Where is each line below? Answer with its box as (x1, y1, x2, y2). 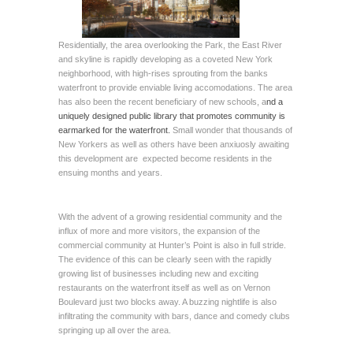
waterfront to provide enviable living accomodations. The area (58, 82, 292, 92)
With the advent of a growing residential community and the (58, 211, 282, 221)
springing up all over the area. (58, 325, 171, 335)
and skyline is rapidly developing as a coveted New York (58, 54, 273, 64)
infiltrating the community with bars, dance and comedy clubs (58, 310, 290, 321)
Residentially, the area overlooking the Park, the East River (58, 39, 282, 50)
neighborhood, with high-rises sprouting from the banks (58, 68, 268, 78)
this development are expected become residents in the (58, 153, 272, 163)
